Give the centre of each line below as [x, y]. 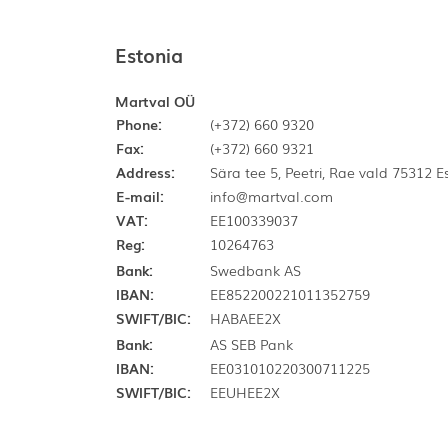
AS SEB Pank [251, 343]
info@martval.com [271, 195]
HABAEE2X [245, 317]
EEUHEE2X [244, 391]
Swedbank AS [255, 269]
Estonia [149, 54]
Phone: [139, 123]
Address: [146, 171]
